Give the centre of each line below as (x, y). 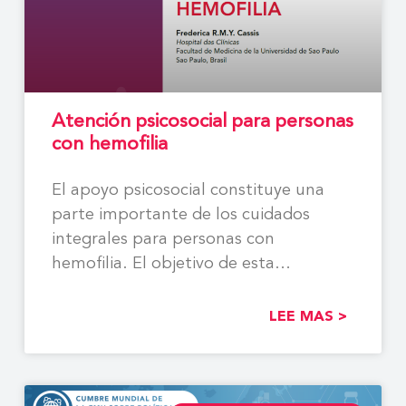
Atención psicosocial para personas (202, 122)
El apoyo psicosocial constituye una (188, 191)
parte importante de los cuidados (180, 215)
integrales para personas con (163, 240)
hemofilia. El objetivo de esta (163, 264)
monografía (97, 289)
